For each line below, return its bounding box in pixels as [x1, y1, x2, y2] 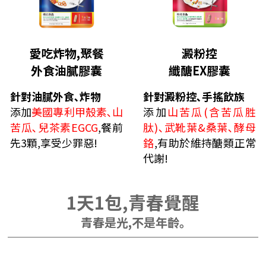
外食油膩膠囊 [31, 62, 102, 80]
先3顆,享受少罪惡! [10, 135, 98, 151]
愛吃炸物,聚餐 [29, 45, 104, 62]
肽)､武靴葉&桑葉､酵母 [143, 119, 256, 135]
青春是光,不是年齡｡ [81, 213, 185, 231]
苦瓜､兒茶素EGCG [10, 119, 98, 135]
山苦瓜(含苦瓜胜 [167, 104, 256, 120]
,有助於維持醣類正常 [154, 135, 256, 151]
